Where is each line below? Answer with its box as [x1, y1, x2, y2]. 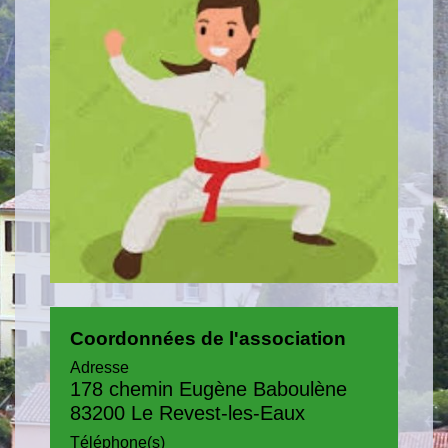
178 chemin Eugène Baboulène [70, 378, 347, 401]
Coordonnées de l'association [70, 328, 346, 350]
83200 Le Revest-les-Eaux [70, 402, 305, 425]
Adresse [70, 359, 129, 377]
